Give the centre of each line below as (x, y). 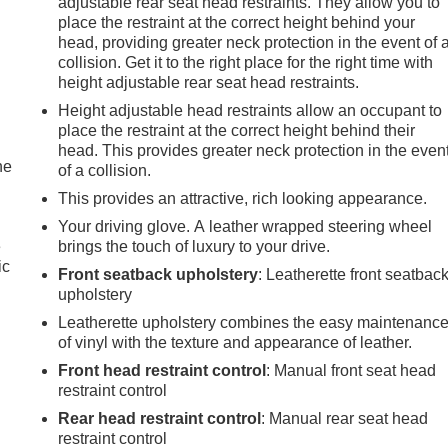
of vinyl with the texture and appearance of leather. (235, 342)
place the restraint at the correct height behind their (237, 130)
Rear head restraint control (160, 418)
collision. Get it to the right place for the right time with (246, 62)
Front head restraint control (162, 370)
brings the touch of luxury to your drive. (194, 246)
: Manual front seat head (351, 370)
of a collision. (105, 170)
